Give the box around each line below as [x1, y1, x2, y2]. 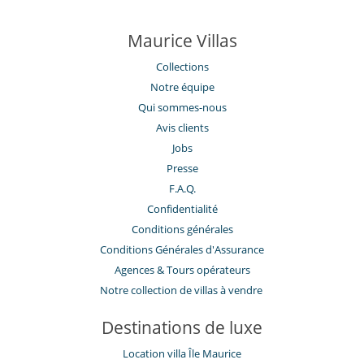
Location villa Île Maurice [123, 346, 241, 362]
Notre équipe [149, 80, 214, 95]
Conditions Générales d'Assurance [100, 242, 264, 258]
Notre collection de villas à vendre [99, 283, 265, 298]
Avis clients [155, 120, 209, 136]
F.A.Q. [168, 181, 196, 197]
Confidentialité [146, 201, 218, 217]
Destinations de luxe [102, 316, 262, 340]
